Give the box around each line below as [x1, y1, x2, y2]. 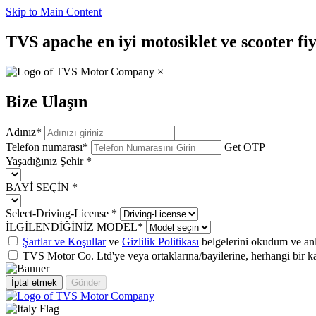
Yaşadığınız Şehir [6, 154, 86, 167]
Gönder [71, 276, 101, 288]
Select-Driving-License [6, 207, 111, 219]
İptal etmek [11, 276, 57, 288]
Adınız [6, 126, 36, 138]
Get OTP [224, 140, 265, 153]
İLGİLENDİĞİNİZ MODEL [6, 220, 138, 233]
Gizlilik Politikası [122, 235, 199, 248]
